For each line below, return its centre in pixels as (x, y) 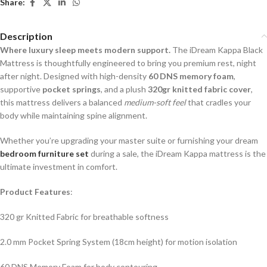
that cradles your (218, 102)
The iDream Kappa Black (217, 49)
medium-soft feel (155, 102)
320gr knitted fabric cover (199, 89)
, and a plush (124, 89)
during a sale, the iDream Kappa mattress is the (177, 153)
